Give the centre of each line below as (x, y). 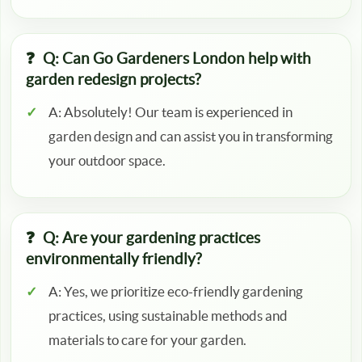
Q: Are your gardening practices (152, 238)
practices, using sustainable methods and (168, 316)
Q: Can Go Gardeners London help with (177, 59)
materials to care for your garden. (147, 340)
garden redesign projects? (114, 80)
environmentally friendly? (114, 259)
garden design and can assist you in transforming (191, 137)
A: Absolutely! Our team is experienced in (170, 112)
